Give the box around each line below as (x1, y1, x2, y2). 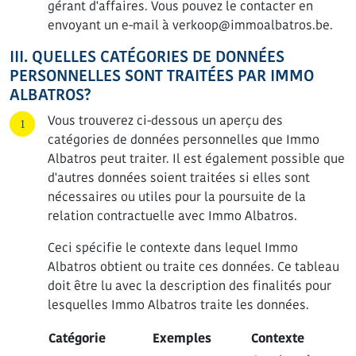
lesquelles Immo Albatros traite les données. (48, 296, 309, 313)
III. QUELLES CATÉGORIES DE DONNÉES (10, 46, 284, 68)
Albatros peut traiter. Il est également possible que (48, 150, 345, 167)
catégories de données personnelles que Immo (48, 131, 319, 148)
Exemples (153, 330, 211, 347)
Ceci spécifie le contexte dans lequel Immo (48, 239, 298, 256)
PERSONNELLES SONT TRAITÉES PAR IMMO (10, 65, 314, 87)
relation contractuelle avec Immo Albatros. (48, 207, 297, 224)
